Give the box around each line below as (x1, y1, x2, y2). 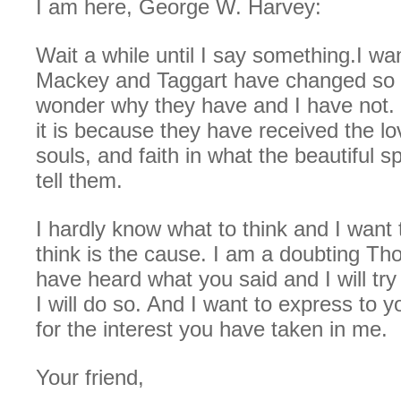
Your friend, (36, 364, 144, 389)
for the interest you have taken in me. (36, 316, 388, 341)
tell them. (36, 167, 123, 192)
